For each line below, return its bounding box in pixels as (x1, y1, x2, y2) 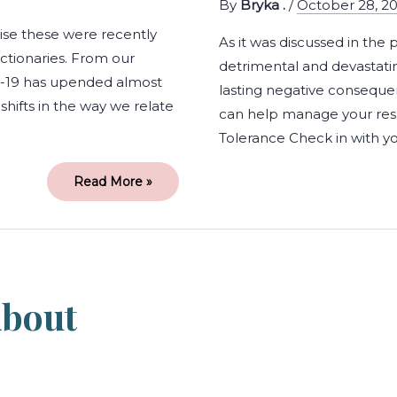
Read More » (73, 173, 152, 190)
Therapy (72, 296, 121, 312)
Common (72, 259, 132, 275)
